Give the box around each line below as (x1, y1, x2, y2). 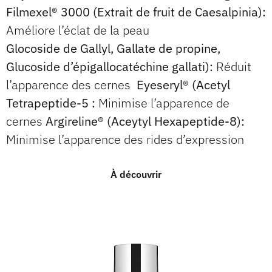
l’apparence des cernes (6, 76, 134, 93)
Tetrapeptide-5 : (6, 94, 98, 111)
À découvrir (110, 168, 161, 181)
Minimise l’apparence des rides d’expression (6, 131, 244, 148)
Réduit (213, 58, 251, 75)
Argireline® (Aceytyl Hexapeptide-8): (42, 112, 245, 129)
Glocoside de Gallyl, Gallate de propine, (6, 39, 220, 56)
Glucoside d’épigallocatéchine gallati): (6, 58, 213, 75)
